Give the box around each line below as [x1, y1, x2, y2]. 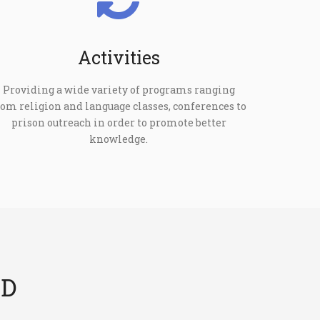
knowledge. [89, 131, 148, 146]
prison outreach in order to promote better [11, 115, 226, 129]
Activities [77, 45, 160, 69]
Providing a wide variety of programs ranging [2, 82, 235, 96]
